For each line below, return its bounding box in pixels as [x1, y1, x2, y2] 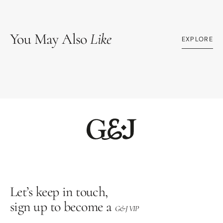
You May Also [10, 30, 91, 49]
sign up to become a [10, 198, 115, 215]
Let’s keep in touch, [10, 183, 108, 200]
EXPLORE [181, 34, 213, 43]
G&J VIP [114, 203, 139, 214]
